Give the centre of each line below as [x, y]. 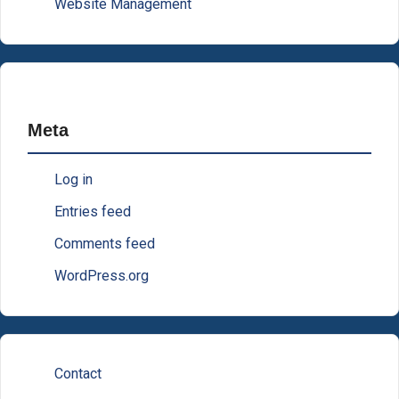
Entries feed [93, 212]
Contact [78, 374]
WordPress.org [102, 276]
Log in [73, 180]
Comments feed [105, 244]
